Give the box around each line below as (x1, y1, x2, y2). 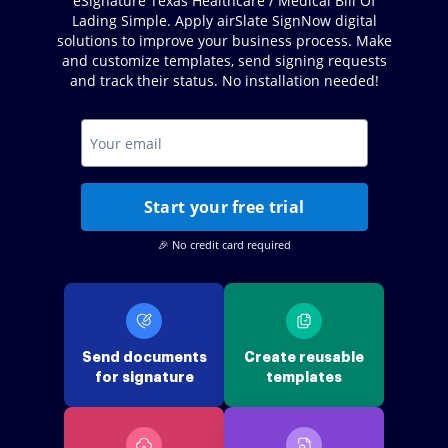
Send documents (81, 350, 207, 364)
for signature (94, 370, 194, 384)
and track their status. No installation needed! (69, 71, 379, 90)
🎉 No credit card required (157, 237, 291, 252)
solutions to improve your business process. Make (56, 31, 392, 50)
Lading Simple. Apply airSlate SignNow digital (71, 11, 377, 30)
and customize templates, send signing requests (61, 51, 387, 70)
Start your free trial (143, 196, 305, 218)
